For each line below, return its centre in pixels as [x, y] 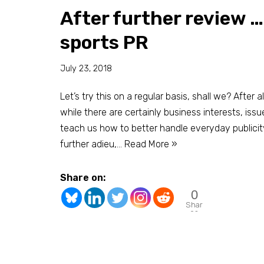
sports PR [104, 42]
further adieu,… [92, 144]
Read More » [151, 144]
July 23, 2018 [86, 68]
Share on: [83, 177]
